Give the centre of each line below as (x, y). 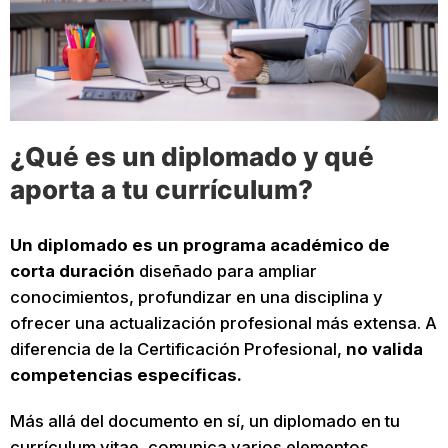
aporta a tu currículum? (161, 190)
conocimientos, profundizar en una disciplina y (196, 297)
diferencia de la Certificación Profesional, (177, 349)
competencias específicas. (125, 375)
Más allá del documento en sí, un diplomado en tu (204, 420)
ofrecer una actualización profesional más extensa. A (223, 323)
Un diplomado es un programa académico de (199, 245)
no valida (384, 349)
